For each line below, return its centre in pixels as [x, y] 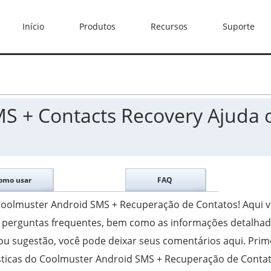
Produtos [97, 26]
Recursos [169, 26]
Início [33, 26]
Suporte [238, 26]
